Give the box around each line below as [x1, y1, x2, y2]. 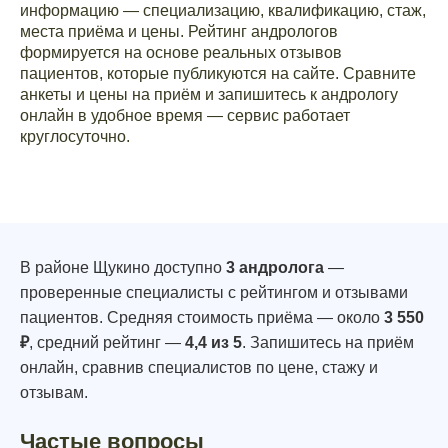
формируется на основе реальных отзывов [20, 44, 342, 61]
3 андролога [226, 259, 324, 276]
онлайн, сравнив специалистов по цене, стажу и [20, 359, 378, 376]
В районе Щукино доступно [20, 259, 226, 276]
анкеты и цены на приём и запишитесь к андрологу [20, 86, 398, 103]
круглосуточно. [20, 128, 130, 145]
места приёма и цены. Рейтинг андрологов [20, 23, 338, 40]
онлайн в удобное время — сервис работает [20, 107, 350, 124]
